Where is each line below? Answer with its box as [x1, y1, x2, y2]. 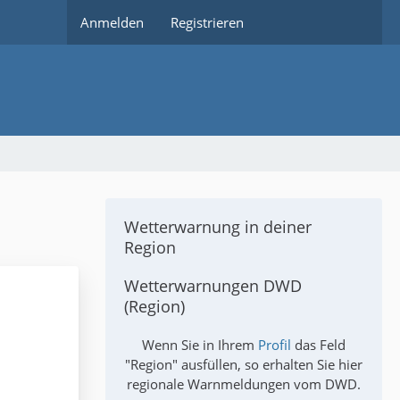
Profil [258, 336, 291, 354]
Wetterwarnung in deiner [124, 216, 312, 237]
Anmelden [80, 13, 144, 31]
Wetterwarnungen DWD [124, 275, 302, 296]
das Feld [291, 336, 346, 354]
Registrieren [171, 13, 244, 31]
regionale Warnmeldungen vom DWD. [127, 375, 361, 393]
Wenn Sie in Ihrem [142, 336, 258, 354]
